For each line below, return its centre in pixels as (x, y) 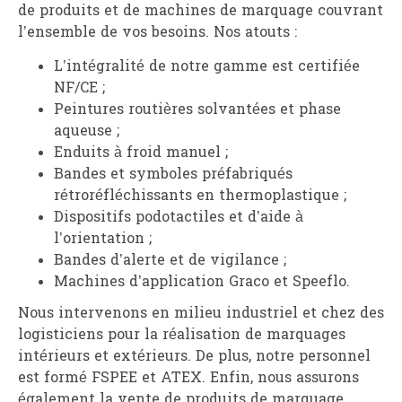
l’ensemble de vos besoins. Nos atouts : (157, 33)
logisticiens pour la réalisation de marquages (182, 336)
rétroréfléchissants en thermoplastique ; (200, 196)
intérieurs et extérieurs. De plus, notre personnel (194, 358)
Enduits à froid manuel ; (141, 153)
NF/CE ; (79, 88)
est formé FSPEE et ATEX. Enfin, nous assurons (188, 379)
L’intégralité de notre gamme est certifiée (207, 67)
